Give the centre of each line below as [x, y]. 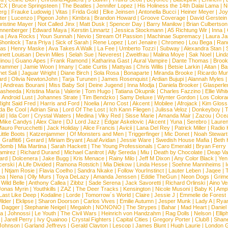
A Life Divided [35, 164]
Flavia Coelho [56, 170]
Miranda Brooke [173, 73]
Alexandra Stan [202, 48]
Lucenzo [22, 18]
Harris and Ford [60, 103]
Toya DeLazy [73, 177]
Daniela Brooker [179, 85]
